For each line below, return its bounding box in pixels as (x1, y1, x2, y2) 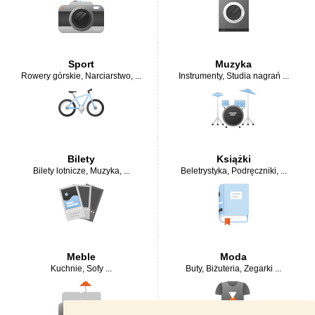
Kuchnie (51, 264, 83, 274)
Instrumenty (178, 71, 222, 81)
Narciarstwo (85, 71, 131, 81)
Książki (216, 153, 251, 165)
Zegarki (244, 264, 274, 274)
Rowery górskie (21, 71, 82, 81)
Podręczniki (231, 166, 276, 176)
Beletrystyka (180, 166, 227, 176)
